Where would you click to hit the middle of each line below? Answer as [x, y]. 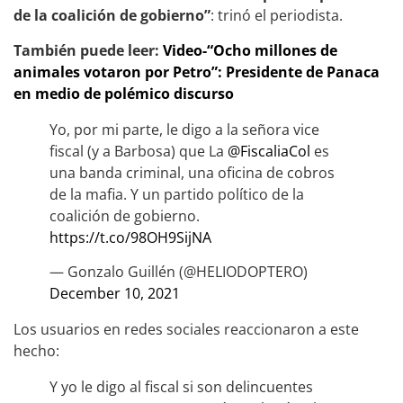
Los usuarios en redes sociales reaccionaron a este [186, 330]
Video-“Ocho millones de [250, 50]
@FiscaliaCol [269, 151]
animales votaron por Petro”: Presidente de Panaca [197, 72]
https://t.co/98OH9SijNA [130, 237]
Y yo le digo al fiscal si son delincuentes [181, 387]
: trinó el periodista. [277, 16]
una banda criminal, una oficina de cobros [192, 172]
